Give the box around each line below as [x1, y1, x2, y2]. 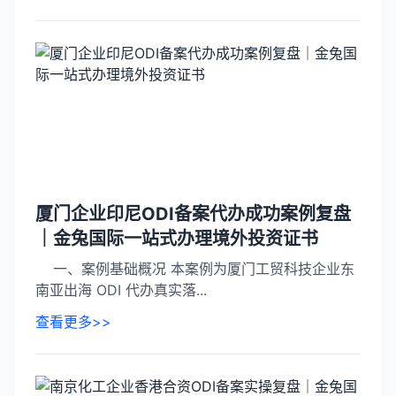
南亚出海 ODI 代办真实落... [35, 281, 207, 299]
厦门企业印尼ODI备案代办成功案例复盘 [35, 203, 351, 225]
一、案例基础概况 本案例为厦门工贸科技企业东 [35, 260, 354, 278]
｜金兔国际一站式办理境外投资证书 [35, 228, 318, 249]
